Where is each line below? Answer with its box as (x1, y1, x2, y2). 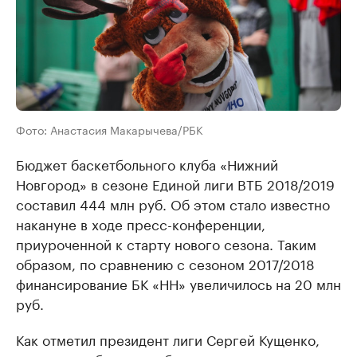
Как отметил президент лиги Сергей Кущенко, (16, 328, 320, 349)
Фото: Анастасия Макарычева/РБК (16, 120, 203, 138)
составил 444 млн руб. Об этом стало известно (16, 192, 330, 214)
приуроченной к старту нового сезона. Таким (16, 232, 316, 253)
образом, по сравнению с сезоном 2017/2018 (16, 252, 315, 273)
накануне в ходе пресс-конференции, (16, 212, 265, 233)
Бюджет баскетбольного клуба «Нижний (16, 152, 278, 174)
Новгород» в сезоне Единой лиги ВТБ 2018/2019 (16, 172, 335, 194)
